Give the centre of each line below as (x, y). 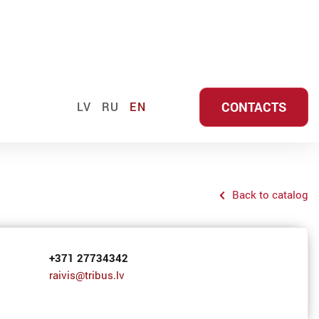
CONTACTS (254, 106)
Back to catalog (270, 194)
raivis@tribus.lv (87, 275)
